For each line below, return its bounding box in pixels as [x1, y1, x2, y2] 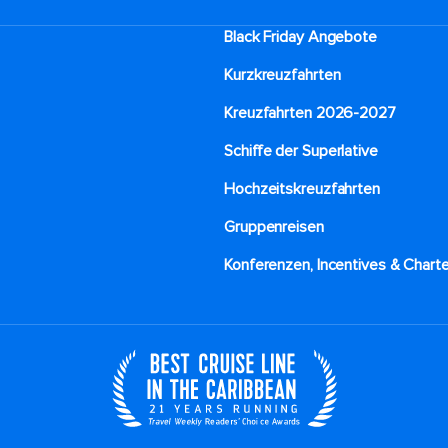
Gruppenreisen [224, 217, 324, 237]
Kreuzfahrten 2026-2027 [224, 103, 396, 123]
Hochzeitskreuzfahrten [224, 179, 380, 199]
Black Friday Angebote [224, 27, 377, 47]
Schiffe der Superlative [224, 141, 378, 161]
